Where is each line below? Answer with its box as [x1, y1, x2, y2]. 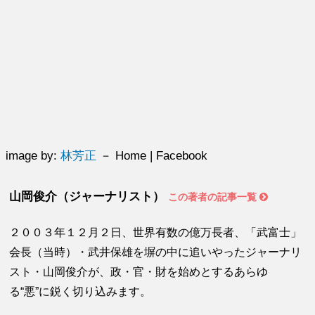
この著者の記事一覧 [168, 191, 260, 203]
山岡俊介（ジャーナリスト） [9, 190, 165, 203]
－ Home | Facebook [96, 149, 208, 162]
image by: [6, 149, 61, 162]
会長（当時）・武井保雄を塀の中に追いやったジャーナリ [9, 246, 302, 259]
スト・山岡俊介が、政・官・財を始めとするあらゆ [9, 266, 269, 278]
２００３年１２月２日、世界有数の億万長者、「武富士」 [9, 226, 302, 239]
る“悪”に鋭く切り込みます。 [9, 285, 152, 298]
